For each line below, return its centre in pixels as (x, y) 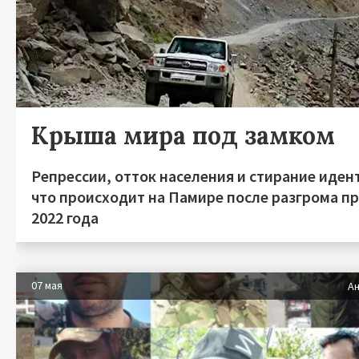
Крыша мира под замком (183, 135)
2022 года (65, 218)
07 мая (47, 285)
